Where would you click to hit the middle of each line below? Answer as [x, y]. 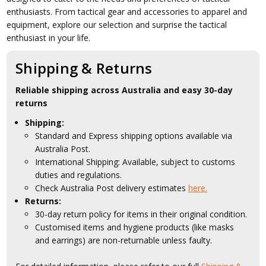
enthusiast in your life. [49, 38]
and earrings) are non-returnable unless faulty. [124, 240]
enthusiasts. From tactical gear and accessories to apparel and [127, 12]
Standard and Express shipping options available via [134, 136]
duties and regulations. [79, 175]
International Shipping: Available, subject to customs [135, 162]
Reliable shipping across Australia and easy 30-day [124, 90]
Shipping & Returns [84, 68]
